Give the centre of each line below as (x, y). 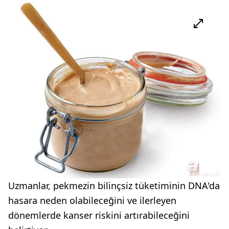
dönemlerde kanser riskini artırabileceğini (99, 215)
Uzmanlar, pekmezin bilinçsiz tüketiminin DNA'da (114, 185)
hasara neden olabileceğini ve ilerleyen (92, 200)
